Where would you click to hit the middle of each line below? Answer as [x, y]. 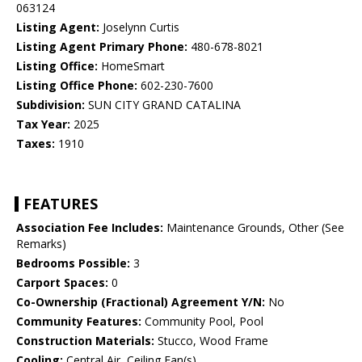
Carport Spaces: [62, 283]
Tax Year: [43, 124]
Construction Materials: [85, 341]
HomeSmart [131, 66]
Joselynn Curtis [139, 27]
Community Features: [79, 322]
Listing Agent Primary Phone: [102, 47]
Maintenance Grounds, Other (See [254, 228]
